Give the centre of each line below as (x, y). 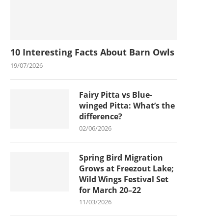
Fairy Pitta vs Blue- (116, 95)
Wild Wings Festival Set (124, 179)
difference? (101, 116)
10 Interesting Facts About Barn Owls (92, 52)
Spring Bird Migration (121, 157)
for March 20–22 (110, 190)
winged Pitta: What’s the (127, 105)
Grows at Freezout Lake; (126, 168)
